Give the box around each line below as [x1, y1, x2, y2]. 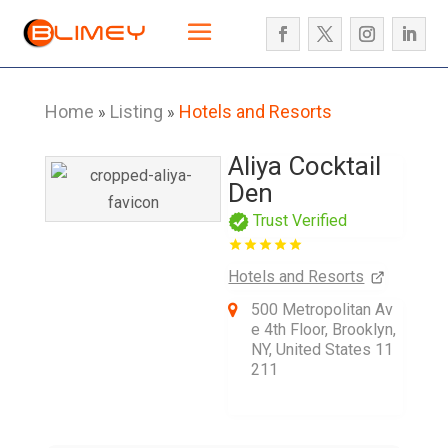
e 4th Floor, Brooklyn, [251, 320, 397, 339]
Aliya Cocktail [228, 151, 382, 181]
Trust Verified [253, 211, 348, 230]
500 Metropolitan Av [251, 300, 394, 319]
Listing [109, 101, 163, 122]
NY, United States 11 [251, 340, 394, 359]
